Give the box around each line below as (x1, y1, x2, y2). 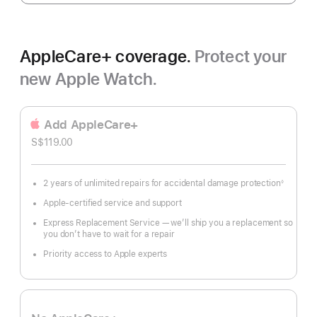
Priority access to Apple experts (43, 249, 168, 259)
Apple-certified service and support (43, 198, 182, 208)
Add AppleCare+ (44, 117, 138, 132)
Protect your (194, 46, 287, 67)
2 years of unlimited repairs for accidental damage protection (43, 178, 281, 188)
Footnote (43, 186, 67, 193)
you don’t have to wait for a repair (43, 229, 175, 239)
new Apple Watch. (20, 69, 158, 89)
